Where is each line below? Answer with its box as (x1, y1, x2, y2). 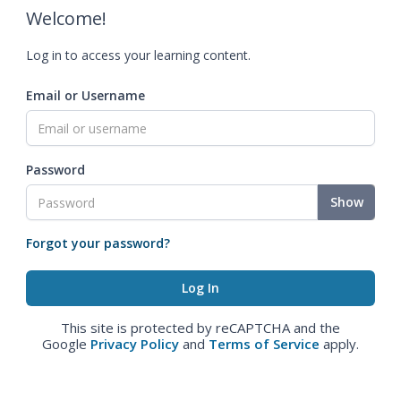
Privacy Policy (90, 335, 179, 353)
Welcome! (26, 6, 107, 30)
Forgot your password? (26, 235, 170, 252)
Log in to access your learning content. (26, 47, 251, 64)
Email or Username (26, 87, 145, 104)
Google (42, 335, 90, 353)
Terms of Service (209, 335, 320, 353)
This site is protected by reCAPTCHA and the (61, 319, 340, 337)
